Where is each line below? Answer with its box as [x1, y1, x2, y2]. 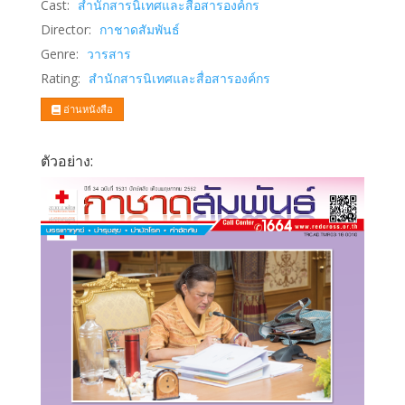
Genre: [40, 45, 79, 63]
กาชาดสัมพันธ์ [99, 21, 180, 38]
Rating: [40, 70, 80, 88]
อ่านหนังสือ [60, 101, 113, 116]
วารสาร [86, 45, 131, 63]
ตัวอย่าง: [40, 150, 93, 171]
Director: [40, 21, 91, 38]
